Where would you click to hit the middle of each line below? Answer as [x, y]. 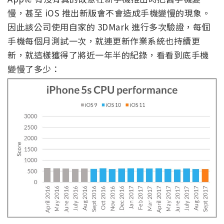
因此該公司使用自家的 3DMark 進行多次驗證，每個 [109, 27]
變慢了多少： [34, 69]
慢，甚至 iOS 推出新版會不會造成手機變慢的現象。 [109, 13]
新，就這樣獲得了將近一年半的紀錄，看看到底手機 [108, 55]
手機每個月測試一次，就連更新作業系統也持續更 [104, 41]
